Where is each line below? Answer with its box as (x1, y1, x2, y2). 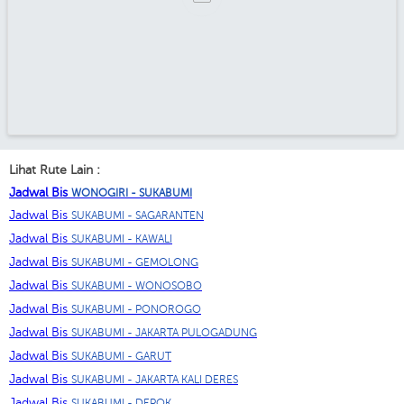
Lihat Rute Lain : (9, 162, 100, 177)
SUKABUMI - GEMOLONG (71, 256, 198, 270)
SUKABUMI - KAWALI (71, 233, 172, 246)
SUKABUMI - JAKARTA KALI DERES (71, 373, 238, 387)
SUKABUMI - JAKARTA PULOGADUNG (71, 326, 257, 340)
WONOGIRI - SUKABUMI (71, 186, 192, 199)
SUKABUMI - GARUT (71, 350, 171, 363)
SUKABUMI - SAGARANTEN (71, 209, 204, 223)
